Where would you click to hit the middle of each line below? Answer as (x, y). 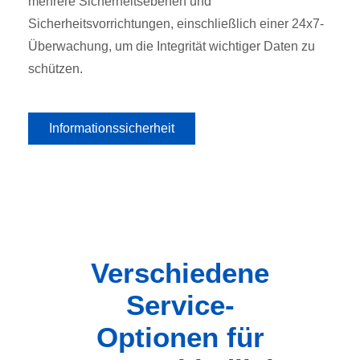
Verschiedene (180, 272)
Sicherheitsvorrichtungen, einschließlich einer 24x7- (176, 23)
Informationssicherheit (112, 128)
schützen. (55, 68)
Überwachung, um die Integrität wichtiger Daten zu (172, 46)
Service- (180, 305)
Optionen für (180, 337)
